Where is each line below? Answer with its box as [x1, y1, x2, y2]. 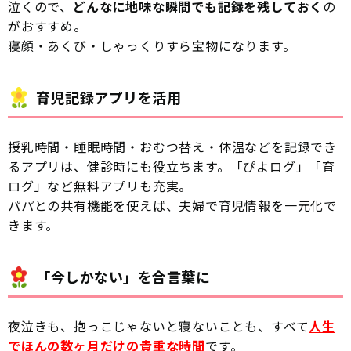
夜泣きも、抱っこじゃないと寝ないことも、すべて [8, 316, 309, 335]
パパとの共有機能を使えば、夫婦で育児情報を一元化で [8, 195, 337, 215]
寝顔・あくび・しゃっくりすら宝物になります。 [8, 35, 296, 55]
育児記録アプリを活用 [36, 86, 182, 107]
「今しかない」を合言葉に [36, 266, 211, 287]
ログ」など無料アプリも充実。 [8, 175, 193, 195]
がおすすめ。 [8, 16, 87, 35]
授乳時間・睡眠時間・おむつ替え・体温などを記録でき [8, 136, 337, 156]
